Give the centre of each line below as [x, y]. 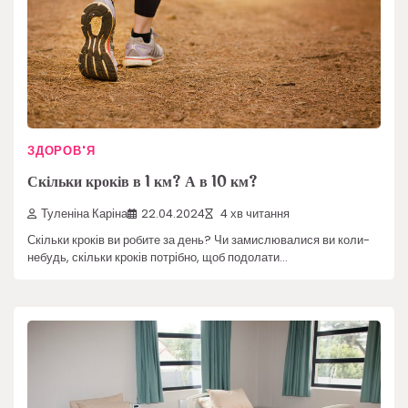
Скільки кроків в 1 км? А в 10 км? [143, 182]
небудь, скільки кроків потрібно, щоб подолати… [158, 257]
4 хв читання [254, 213]
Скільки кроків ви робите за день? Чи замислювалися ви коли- [199, 240]
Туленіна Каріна [84, 213]
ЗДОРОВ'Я [61, 150]
